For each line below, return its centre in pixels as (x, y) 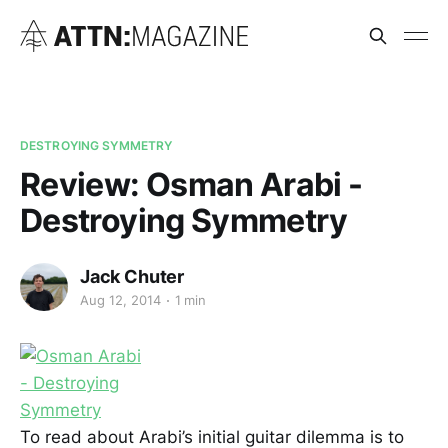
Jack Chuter (132, 276)
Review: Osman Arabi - (191, 184)
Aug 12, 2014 (120, 300)
